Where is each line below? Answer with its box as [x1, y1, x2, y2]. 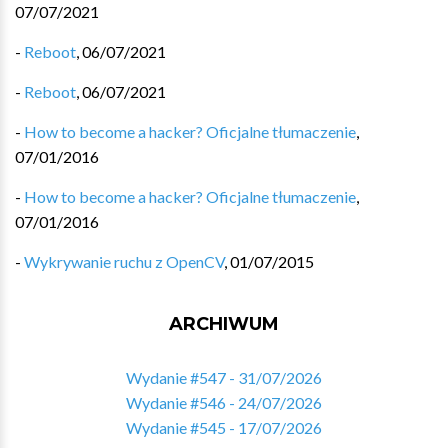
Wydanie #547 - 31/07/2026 [126, 368, 322, 387]
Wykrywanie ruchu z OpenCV [24, 252, 224, 271]
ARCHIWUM [169, 313, 279, 335]
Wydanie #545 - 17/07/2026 [126, 418, 322, 437]
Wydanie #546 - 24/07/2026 [126, 393, 322, 412]
